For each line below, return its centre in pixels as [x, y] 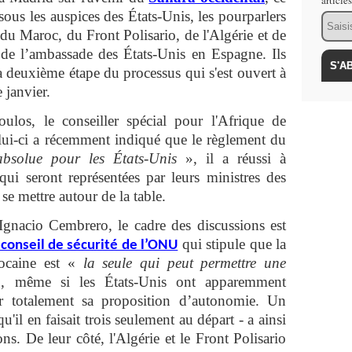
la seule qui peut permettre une [181, 263]
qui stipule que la [232, 244]
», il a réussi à [231, 158]
